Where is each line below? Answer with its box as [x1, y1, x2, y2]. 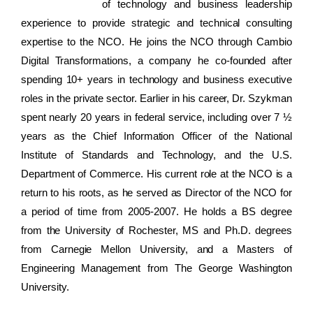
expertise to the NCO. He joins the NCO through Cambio [21, 36, 292, 48]
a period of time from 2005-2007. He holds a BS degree [21, 205, 292, 218]
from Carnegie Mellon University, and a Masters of [21, 243, 292, 256]
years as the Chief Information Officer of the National [21, 130, 292, 143]
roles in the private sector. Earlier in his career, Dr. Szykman [21, 92, 292, 105]
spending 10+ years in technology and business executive [21, 73, 292, 86]
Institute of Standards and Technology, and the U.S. [21, 149, 292, 161]
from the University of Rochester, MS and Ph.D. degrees [21, 224, 292, 237]
